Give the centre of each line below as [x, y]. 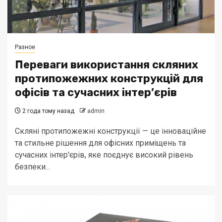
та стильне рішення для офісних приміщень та [100, 143]
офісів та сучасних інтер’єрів [96, 92]
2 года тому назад [48, 111]
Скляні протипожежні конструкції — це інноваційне [111, 131]
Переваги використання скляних [107, 65]
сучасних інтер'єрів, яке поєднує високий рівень [104, 155]
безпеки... [32, 167]
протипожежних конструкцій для [109, 79]
